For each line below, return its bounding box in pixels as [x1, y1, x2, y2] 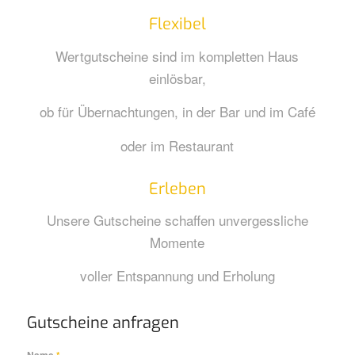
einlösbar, [148, 67, 206, 88]
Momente [150, 231, 205, 252]
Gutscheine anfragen [26, 311, 179, 334]
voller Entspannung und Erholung [79, 265, 275, 286]
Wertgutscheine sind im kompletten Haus [55, 45, 300, 66]
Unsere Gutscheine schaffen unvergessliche [46, 209, 308, 230]
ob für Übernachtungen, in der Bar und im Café [39, 101, 315, 122]
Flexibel [148, 13, 206, 36]
